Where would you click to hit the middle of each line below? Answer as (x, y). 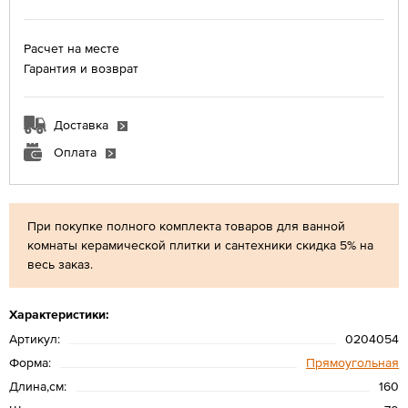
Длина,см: (38, 386)
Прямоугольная (352, 362)
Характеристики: (59, 314)
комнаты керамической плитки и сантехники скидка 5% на (200, 245)
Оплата (75, 152)
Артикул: (35, 338)
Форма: (30, 362)
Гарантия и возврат (81, 68)
